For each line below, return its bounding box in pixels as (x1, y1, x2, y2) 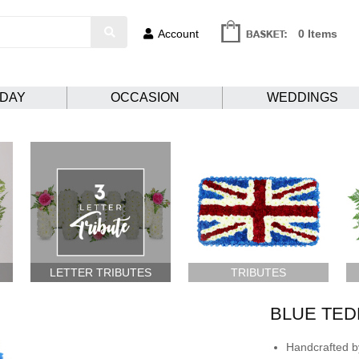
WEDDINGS (267, 91, 338, 105)
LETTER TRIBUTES (50, 265, 152, 279)
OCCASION (110, 91, 179, 105)
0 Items (298, 27, 337, 40)
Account (158, 27, 199, 40)
